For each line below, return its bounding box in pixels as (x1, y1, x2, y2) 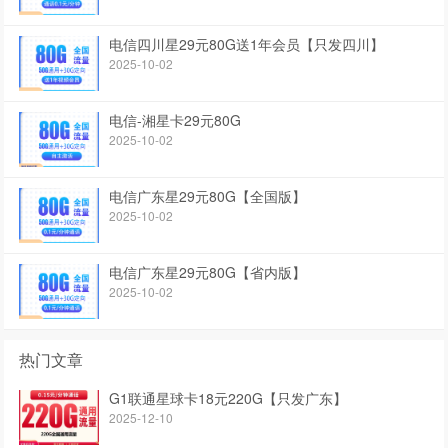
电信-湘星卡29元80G (109, 110, 242, 131)
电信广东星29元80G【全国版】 (109, 186, 307, 207)
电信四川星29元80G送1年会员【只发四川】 (109, 34, 385, 55)
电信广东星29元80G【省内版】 (109, 262, 307, 283)
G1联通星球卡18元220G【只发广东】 (109, 388, 348, 409)
